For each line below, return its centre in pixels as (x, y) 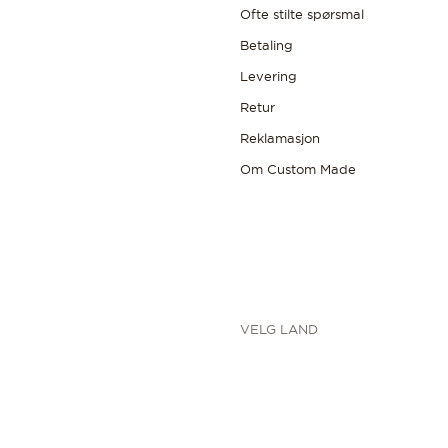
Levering (268, 76)
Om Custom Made (298, 169)
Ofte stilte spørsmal (302, 14)
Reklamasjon (280, 138)
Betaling (266, 45)
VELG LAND (279, 329)
